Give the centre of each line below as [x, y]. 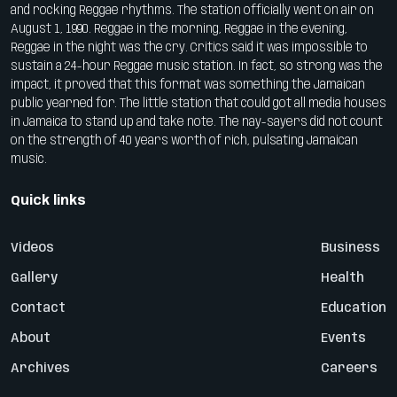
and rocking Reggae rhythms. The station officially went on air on [192, 11]
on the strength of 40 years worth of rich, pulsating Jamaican [184, 141]
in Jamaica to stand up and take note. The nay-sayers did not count [197, 123]
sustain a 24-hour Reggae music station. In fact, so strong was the [197, 67]
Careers [349, 369]
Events [343, 339]
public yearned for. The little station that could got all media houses [198, 104]
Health [343, 279]
